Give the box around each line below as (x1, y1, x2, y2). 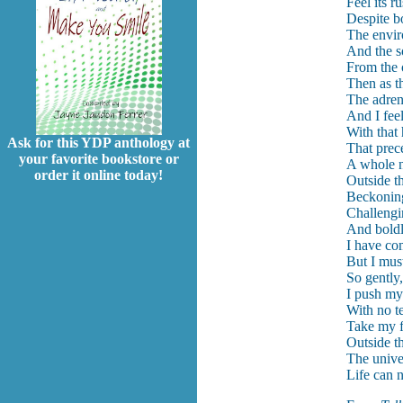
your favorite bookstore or (18, 151, 179, 167)
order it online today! (34, 167, 163, 184)
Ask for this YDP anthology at (7, 135, 190, 151)
